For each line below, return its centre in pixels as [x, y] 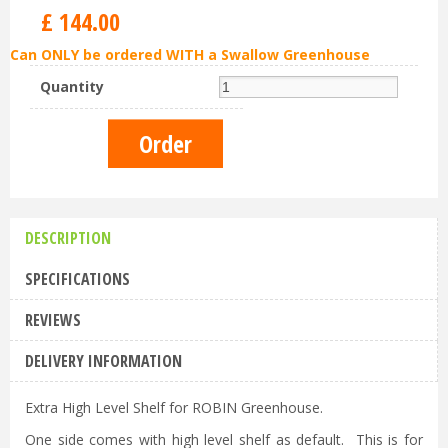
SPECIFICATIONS [77, 279]
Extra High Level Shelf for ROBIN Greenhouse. [174, 408]
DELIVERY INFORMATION [103, 361]
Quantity [72, 87]
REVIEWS [53, 320]
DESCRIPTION [68, 238]
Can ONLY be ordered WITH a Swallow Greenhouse [190, 55]
